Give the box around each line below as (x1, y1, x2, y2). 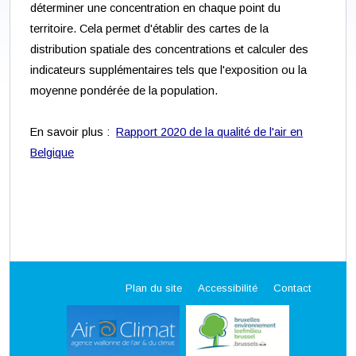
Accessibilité (198, 281, 257, 294)
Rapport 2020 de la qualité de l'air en (116, 126, 304, 139)
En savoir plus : (30, 126, 117, 139)
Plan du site (126, 281, 182, 294)
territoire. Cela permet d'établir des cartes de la (30, 22, 269, 36)
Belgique (30, 146, 75, 160)
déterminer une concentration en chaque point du (30, 2, 281, 15)
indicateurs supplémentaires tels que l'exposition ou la (30, 64, 308, 77)
